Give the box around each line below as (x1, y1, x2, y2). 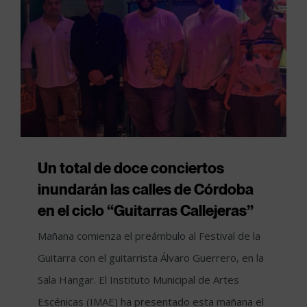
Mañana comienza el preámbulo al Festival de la (38, 228, 260, 243)
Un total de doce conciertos (38, 158, 224, 177)
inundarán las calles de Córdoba (38, 180, 254, 198)
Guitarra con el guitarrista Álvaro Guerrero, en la (38, 250, 264, 265)
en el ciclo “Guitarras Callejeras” (38, 201, 254, 219)
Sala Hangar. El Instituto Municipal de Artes (38, 272, 239, 286)
